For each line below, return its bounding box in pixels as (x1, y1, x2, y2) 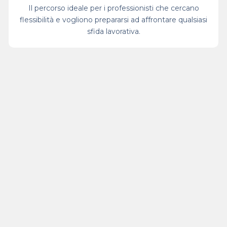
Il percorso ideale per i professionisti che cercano (28, 3, 199, 13)
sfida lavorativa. (87, 26, 140, 36)
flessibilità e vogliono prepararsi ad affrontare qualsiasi (20, 15, 207, 24)
